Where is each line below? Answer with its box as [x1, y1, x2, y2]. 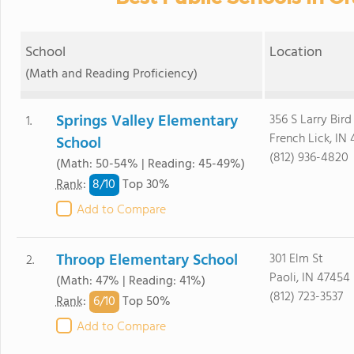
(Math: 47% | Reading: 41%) [55, 271, 205, 292]
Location [269, 41, 323, 64]
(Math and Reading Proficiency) [24, 64, 198, 85]
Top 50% [119, 292, 171, 313]
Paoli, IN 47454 [269, 268, 350, 288]
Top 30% [119, 175, 170, 196]
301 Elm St [269, 249, 323, 269]
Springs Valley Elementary [55, 109, 238, 134]
